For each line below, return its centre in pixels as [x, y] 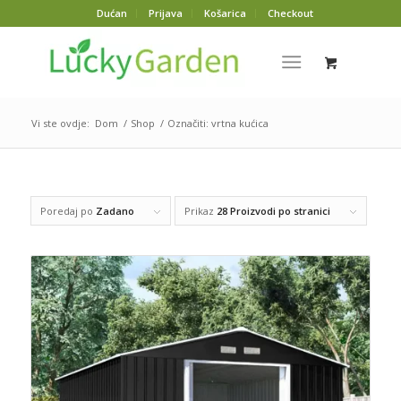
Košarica [225, 13]
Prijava [165, 13]
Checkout [290, 13]
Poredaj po [68, 211]
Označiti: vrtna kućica [218, 123]
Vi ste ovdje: [60, 123]
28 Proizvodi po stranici [273, 211]
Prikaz [200, 211]
